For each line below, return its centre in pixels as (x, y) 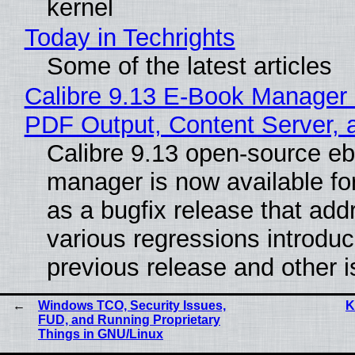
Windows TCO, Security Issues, (132, 306)
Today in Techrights (130, 38)
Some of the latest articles (189, 67)
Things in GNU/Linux (101, 334)
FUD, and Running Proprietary (129, 320)
